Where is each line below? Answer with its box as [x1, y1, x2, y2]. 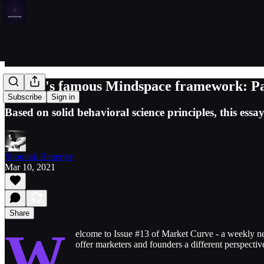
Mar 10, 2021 [5, 161, 55, 172]
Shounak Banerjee [5, 151, 73, 161]
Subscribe [8, 93, 42, 102]
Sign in [51, 93, 75, 102]
